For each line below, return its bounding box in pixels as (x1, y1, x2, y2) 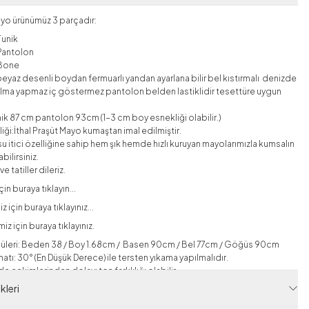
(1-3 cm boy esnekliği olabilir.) (101, 112, 221, 123)
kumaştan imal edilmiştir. (81, 126, 182, 137)
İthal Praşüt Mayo (14, 126, 82, 137)
